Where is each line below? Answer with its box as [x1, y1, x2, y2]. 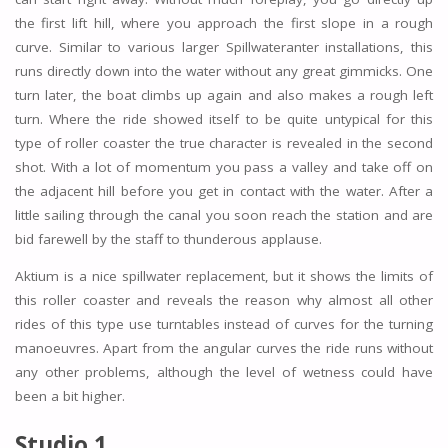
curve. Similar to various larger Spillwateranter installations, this [14, 37, 434, 56]
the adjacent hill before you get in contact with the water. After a [14, 181, 434, 200]
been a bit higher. [14, 387, 125, 406]
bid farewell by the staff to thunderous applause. [14, 229, 322, 248]
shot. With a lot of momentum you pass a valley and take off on [14, 157, 434, 176]
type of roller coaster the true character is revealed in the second [14, 133, 434, 152]
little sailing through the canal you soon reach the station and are [14, 205, 434, 224]
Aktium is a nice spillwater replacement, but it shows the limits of [14, 267, 434, 286]
